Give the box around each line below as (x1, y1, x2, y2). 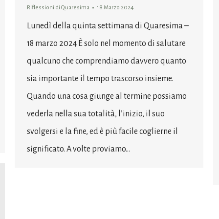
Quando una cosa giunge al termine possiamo (27, 91, 187, 101)
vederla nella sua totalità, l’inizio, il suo (27, 109, 165, 118)
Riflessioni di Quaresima (27, 4, 89, 11)
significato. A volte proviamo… (27, 144, 130, 153)
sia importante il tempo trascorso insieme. (27, 74, 173, 83)
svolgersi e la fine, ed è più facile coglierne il (27, 127, 178, 136)
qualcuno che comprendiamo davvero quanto (27, 56, 186, 66)
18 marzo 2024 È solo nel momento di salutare (27, 39, 186, 48)
